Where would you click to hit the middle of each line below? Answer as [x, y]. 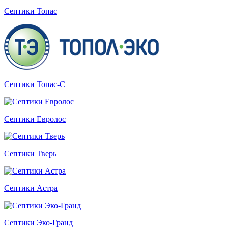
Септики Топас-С [35, 84]
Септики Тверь [30, 153]
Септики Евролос [35, 119]
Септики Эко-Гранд [38, 223]
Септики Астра [31, 188]
